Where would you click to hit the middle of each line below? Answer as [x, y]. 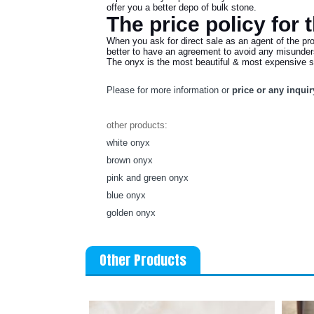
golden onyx [131, 213]
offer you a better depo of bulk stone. [182, 7]
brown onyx [130, 160]
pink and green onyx [148, 178]
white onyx [128, 143]
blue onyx [126, 195]
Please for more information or [168, 90]
